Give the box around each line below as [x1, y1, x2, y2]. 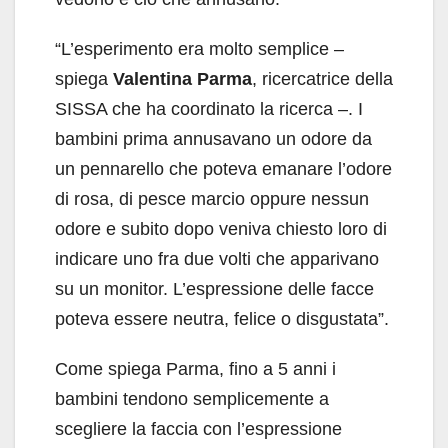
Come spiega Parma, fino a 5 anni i [55, 359, 336, 380]
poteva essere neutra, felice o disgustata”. [55, 309, 389, 330]
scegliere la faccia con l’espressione [55, 419, 342, 440]
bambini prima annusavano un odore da [55, 129, 372, 150]
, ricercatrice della [252, 69, 393, 90]
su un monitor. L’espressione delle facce [55, 279, 374, 300]
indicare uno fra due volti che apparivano [55, 249, 379, 270]
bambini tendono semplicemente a [55, 389, 329, 410]
